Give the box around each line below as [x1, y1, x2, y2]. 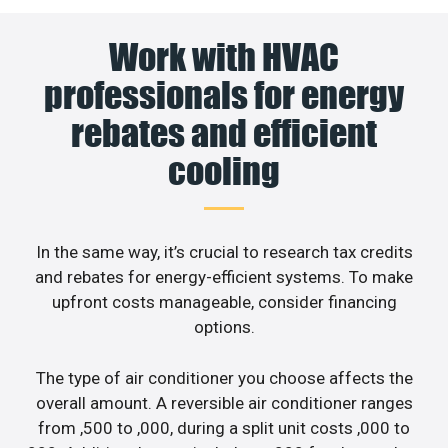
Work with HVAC [109, 35, 339, 80]
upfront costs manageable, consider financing [51, 292, 397, 313]
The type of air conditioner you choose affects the [35, 367, 413, 388]
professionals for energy [44, 73, 404, 118]
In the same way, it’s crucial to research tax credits [35, 242, 413, 263]
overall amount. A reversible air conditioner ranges [35, 392, 413, 413]
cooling [168, 149, 280, 194]
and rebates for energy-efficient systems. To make [35, 267, 413, 288]
